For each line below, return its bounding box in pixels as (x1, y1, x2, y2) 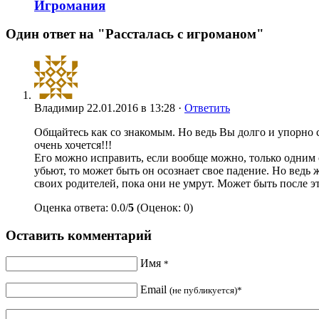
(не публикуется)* (169, 285, 242, 296)
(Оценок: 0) (134, 202, 193, 214)
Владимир (34, 102, 84, 114)
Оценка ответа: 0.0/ (34, 202, 128, 214)
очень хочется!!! (34, 139, 112, 151)
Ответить (184, 102, 230, 114)
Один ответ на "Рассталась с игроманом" (6, 26, 264, 42)
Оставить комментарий (6, 227, 152, 243)
